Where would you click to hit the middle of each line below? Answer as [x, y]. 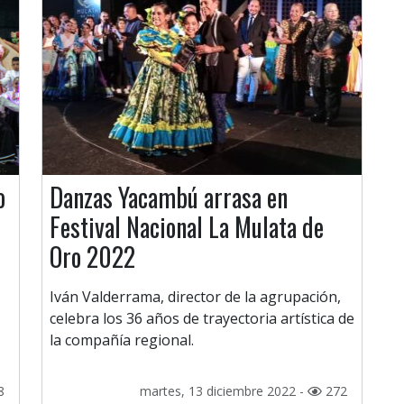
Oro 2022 [92, 257]
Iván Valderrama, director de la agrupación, [195, 297]
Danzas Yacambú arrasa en [169, 197]
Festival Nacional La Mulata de [187, 227]
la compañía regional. [122, 340]
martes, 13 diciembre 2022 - [224, 391]
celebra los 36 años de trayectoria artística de [202, 319]
